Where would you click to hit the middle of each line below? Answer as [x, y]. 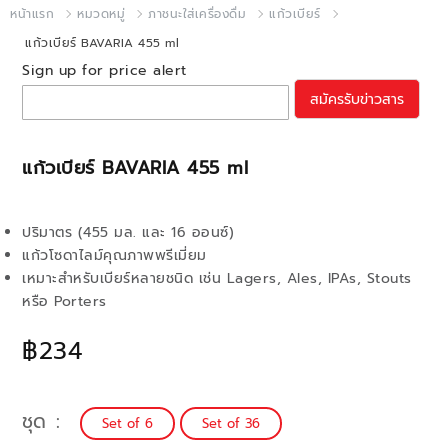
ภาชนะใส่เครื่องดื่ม [197, 14]
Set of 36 [231, 423]
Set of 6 [127, 423]
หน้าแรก [32, 14]
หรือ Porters [64, 301]
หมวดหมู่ [101, 14]
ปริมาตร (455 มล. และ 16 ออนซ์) [128, 232]
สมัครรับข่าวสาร [356, 99]
